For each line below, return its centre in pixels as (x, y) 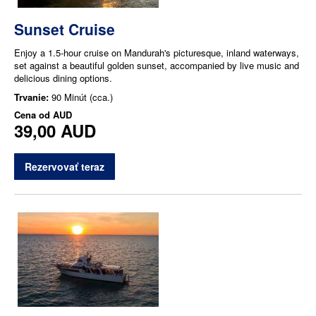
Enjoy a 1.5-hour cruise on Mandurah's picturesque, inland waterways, (157, 53)
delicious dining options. (63, 78)
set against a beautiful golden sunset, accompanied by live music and (157, 66)
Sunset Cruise (65, 29)
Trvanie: (33, 97)
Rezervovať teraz (65, 167)
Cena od (34, 115)
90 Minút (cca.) (82, 97)
